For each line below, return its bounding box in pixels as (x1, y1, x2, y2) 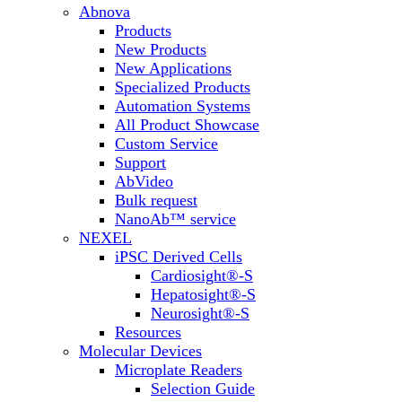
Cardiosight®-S (151, 266, 253, 284)
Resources (115, 322, 181, 341)
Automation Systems (115, 96, 250, 115)
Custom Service (115, 134, 218, 153)
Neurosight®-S (151, 303, 249, 322)
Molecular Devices (79, 341, 202, 360)
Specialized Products (115, 77, 250, 96)
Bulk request (115, 190, 197, 209)
